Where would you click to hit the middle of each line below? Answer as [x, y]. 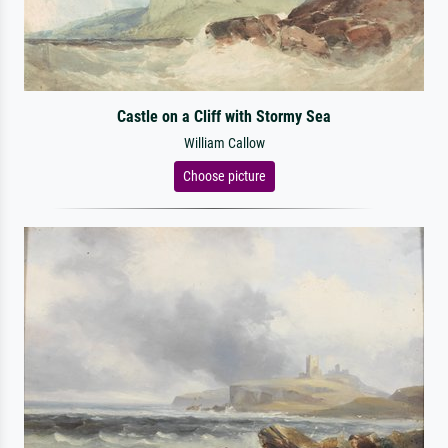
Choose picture [224, 176]
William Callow [224, 143]
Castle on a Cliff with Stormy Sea [223, 116]
